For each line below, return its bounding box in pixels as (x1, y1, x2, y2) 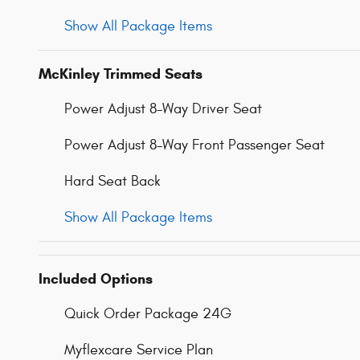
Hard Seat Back (64, 173, 161, 190)
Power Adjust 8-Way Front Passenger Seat (64, 137, 325, 154)
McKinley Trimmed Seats (39, 65, 202, 84)
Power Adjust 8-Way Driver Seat (64, 100, 262, 118)
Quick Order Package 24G (64, 305, 231, 323)
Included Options (39, 270, 153, 288)
